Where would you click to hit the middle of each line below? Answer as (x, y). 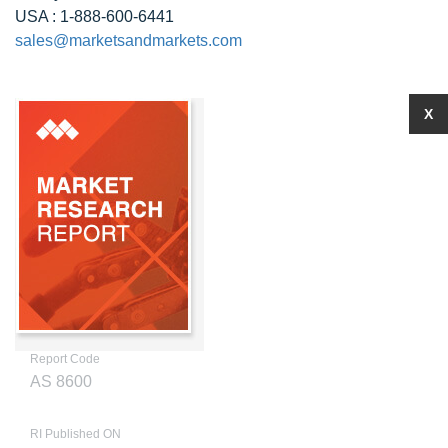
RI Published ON (75, 434)
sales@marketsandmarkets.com (128, 40)
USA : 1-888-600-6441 (94, 16)
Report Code (65, 359)
